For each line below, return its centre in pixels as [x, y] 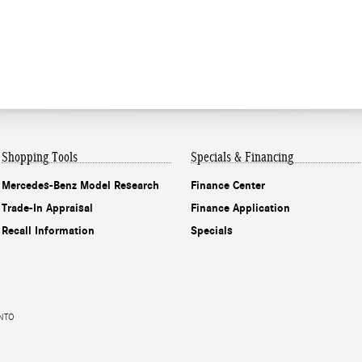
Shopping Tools [40, 158]
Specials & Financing [242, 158]
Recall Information [48, 231]
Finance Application [240, 208]
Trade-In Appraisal [47, 208]
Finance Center [228, 186]
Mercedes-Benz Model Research [80, 186]
